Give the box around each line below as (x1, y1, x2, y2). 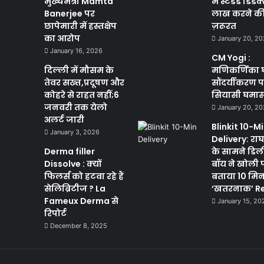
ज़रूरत (212, 20, 236, 32)
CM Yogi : (212, 52, 250, 64)
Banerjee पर (44, 8, 95, 20)
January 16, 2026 (49, 47, 103, 55)
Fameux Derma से (44, 195, 118, 207)
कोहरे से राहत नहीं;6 (44, 89, 119, 101)
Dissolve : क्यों (44, 158, 101, 170)
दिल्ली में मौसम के (44, 64, 114, 77)
